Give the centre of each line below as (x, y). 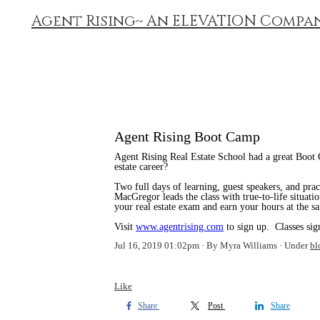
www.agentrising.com (180, 227)
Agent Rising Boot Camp (187, 136)
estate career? (141, 167)
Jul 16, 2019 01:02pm (157, 245)
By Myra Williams (242, 245)
